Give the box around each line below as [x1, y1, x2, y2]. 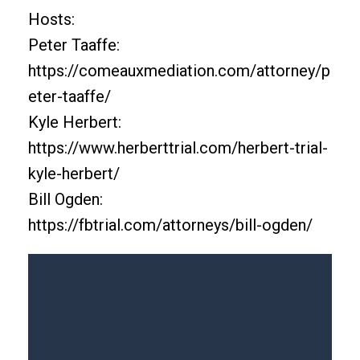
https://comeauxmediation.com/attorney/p [28, 61, 330, 80]
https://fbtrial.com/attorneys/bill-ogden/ [28, 215, 313, 235]
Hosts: [28, 10, 75, 29]
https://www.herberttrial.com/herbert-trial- [28, 138, 328, 157]
